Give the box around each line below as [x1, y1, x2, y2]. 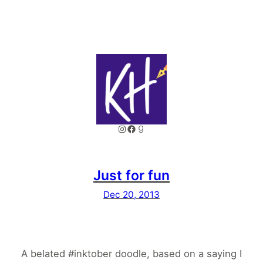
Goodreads [136, 122, 185, 134]
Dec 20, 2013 [103, 189, 160, 200]
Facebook [126, 122, 170, 134]
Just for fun [93, 167, 170, 184]
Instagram [117, 122, 161, 134]
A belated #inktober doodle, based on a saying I [21, 247, 242, 259]
